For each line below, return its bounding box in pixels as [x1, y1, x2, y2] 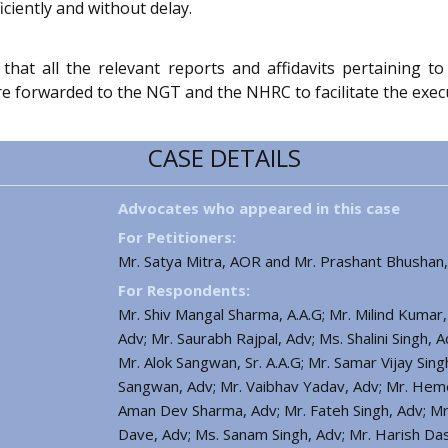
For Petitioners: [118, 226, 236, 247]
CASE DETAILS [147, 140, 301, 174]
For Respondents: [118, 279, 250, 300]
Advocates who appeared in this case [118, 197, 400, 218]
